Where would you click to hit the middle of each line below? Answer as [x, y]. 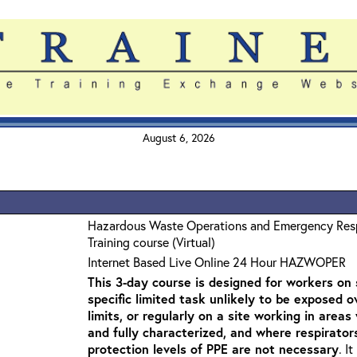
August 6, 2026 [178, 137]
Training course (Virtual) [151, 242]
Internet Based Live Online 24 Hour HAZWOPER [217, 262]
